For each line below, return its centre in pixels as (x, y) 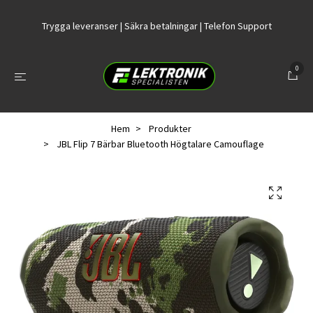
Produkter (170, 129)
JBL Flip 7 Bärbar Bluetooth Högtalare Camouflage (159, 144)
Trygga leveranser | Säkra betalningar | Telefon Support (156, 26)
